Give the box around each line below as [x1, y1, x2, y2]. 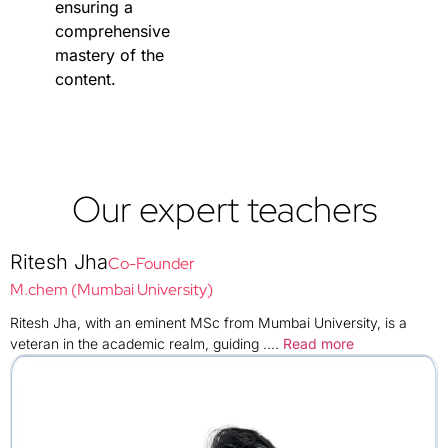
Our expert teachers [71, 184, 377, 233]
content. [55, 68, 116, 89]
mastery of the [55, 44, 164, 65]
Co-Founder [108, 252, 195, 274]
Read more [283, 334, 354, 352]
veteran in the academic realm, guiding [10, 334, 263, 352]
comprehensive [55, 20, 170, 41]
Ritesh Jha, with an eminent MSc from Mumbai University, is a [10, 313, 407, 331]
